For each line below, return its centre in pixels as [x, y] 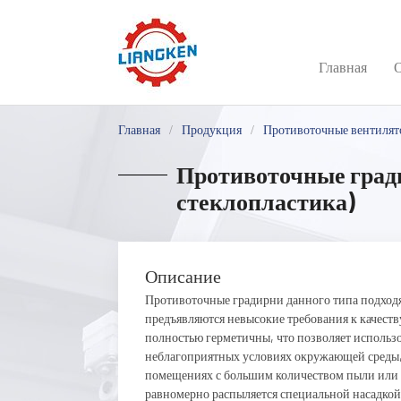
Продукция [212, 129]
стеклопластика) [265, 201]
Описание [183, 276]
